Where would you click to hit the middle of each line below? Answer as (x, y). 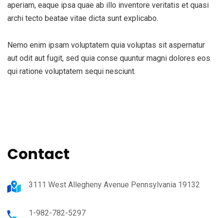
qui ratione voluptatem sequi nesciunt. (72, 71)
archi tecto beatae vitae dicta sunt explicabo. (83, 18)
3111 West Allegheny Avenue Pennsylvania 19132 (114, 185)
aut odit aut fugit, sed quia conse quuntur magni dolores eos (109, 58)
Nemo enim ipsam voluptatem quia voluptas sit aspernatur (106, 45)
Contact (38, 154)
